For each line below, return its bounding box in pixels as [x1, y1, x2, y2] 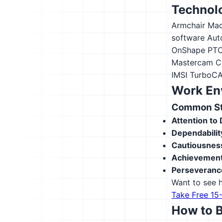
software [171, 33, 205, 43]
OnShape [171, 45, 205, 55]
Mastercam [171, 57, 213, 67]
